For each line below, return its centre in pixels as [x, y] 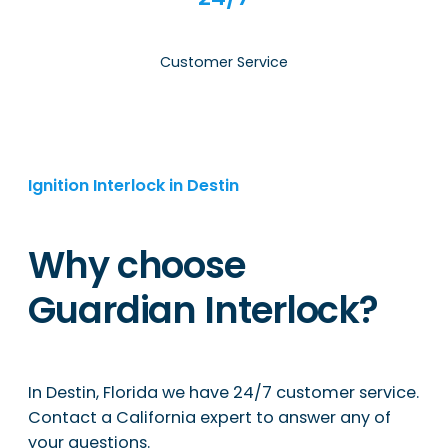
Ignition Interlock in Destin [133, 185]
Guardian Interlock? [203, 311]
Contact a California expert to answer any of [209, 417]
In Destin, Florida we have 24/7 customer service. [223, 392]
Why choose [137, 266]
